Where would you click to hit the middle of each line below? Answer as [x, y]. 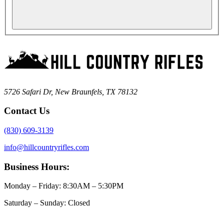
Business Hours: [37, 166]
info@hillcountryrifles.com [46, 147]
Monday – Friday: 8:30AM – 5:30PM [64, 186]
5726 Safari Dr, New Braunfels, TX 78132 [71, 91]
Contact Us [27, 111]
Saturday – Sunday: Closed [47, 203]
